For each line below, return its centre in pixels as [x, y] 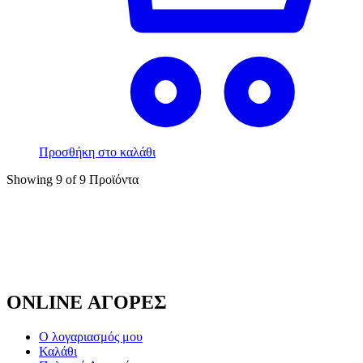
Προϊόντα [114, 180]
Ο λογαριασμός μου [91, 337]
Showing [30, 180]
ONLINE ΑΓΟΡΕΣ [87, 303]
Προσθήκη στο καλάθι [97, 152]
